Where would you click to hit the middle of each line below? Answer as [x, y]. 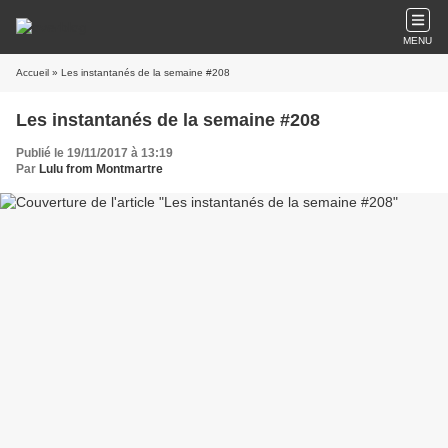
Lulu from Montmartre [101, 169]
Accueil [32, 72]
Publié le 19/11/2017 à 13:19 [94, 153]
